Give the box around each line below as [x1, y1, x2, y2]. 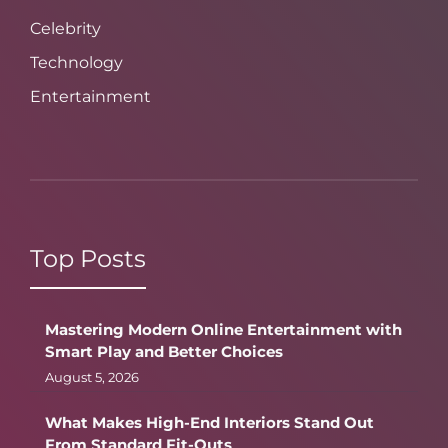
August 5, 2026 [45, 369, 139, 386]
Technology [30, 53, 123, 73]
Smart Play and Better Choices [45, 342, 283, 362]
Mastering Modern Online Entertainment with [45, 320, 402, 340]
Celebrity [30, 19, 101, 39]
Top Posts [30, 244, 146, 274]
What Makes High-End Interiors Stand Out [45, 413, 374, 433]
